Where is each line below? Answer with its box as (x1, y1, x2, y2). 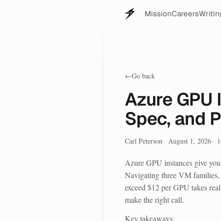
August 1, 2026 (168, 136, 211, 146)
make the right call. (125, 194, 184, 205)
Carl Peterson (125, 136, 162, 146)
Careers (171, 9, 199, 18)
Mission (144, 9, 172, 18)
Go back (132, 71, 155, 80)
